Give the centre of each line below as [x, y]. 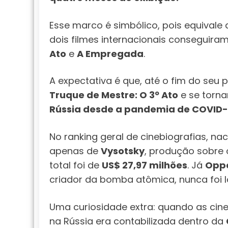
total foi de [76, 165]
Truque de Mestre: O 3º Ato [114, 95]
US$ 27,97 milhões [145, 165]
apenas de [75, 151]
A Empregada [110, 53]
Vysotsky [123, 151]
